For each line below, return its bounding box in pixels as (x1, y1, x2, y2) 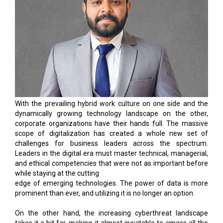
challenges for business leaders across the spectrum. (15, 139, 208, 147)
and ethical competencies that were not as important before (15, 159, 208, 167)
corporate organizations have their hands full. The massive (15, 119, 208, 127)
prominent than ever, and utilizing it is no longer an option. (15, 189, 195, 197)
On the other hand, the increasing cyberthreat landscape (15, 209, 208, 217)
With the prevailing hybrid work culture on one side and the (15, 99, 208, 108)
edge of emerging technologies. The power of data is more (15, 179, 208, 187)
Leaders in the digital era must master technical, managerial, (15, 149, 208, 157)
